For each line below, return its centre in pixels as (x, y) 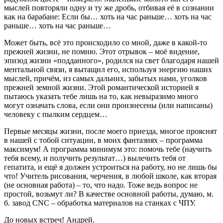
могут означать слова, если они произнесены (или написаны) (108, 105)
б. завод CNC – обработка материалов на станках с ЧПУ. (100, 203)
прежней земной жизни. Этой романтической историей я (101, 87)
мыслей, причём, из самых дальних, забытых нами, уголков (106, 78)
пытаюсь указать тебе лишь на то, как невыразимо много (101, 96)
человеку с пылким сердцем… (56, 114)
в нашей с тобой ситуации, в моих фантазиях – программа (103, 140)
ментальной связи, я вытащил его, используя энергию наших (108, 69)
